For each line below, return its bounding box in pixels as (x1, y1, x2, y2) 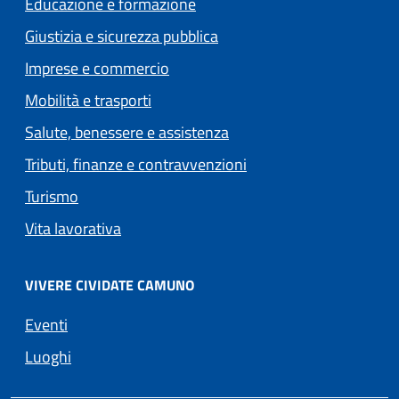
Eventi (25, 313, 68, 338)
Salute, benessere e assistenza (25, 120, 229, 145)
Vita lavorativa (25, 216, 121, 241)
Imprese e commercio (25, 56, 169, 81)
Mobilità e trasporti (25, 88, 151, 113)
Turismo (25, 184, 78, 209)
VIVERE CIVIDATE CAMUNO (25, 274, 194, 297)
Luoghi (25, 345, 71, 370)
